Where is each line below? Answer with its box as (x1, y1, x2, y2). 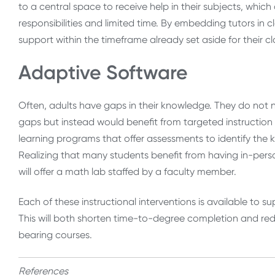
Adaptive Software (18, 60, 207, 84)
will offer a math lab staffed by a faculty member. (18, 165, 239, 177)
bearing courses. (18, 229, 95, 241)
